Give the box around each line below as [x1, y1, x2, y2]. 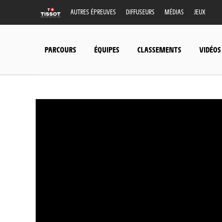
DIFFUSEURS [126, 7, 155, 16]
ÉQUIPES [94, 44, 119, 54]
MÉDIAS [165, 7, 184, 16]
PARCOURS [45, 44, 76, 54]
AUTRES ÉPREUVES [70, 7, 116, 16]
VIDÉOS [199, 44, 221, 54]
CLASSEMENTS [137, 44, 181, 54]
